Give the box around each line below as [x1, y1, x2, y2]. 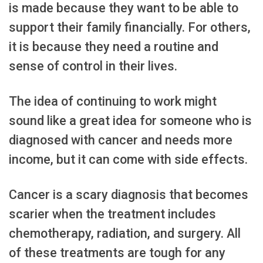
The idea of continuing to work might [9, 94, 217, 109]
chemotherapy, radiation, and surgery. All [9, 226, 241, 241]
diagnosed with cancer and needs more [9, 133, 232, 148]
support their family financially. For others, [9, 19, 251, 35]
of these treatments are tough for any [9, 245, 225, 261]
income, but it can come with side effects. [9, 152, 248, 167]
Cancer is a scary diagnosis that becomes [9, 187, 248, 203]
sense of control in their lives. [9, 58, 177, 73]
